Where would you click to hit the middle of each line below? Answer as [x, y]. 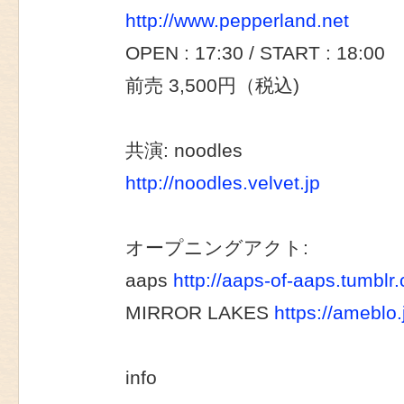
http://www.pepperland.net [237, 21]
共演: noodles [184, 151]
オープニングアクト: [217, 248]
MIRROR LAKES [200, 313]
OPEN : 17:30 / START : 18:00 [255, 54]
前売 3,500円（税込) [212, 86]
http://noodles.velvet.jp [223, 184]
